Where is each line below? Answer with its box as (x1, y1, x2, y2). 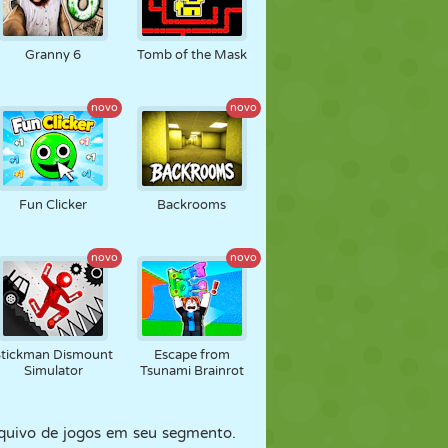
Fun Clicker (19, 197, 88, 213)
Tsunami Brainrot (139, 363, 244, 379)
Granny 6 (25, 47, 82, 63)
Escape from (153, 347, 230, 363)
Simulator (23, 363, 83, 379)
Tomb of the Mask (136, 47, 247, 63)
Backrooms (157, 197, 227, 213)
